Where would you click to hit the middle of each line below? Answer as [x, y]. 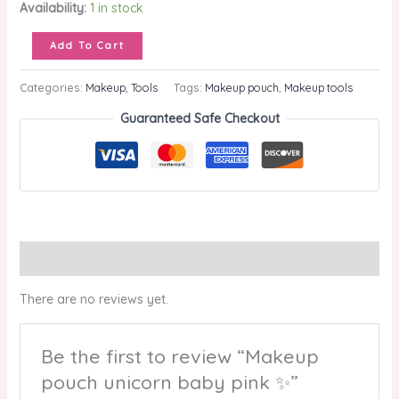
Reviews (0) [54, 258]
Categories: [52, 87]
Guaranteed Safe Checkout [199, 118]
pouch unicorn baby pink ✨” [169, 382]
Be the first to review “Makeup [179, 356]
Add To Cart [87, 46]
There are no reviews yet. [94, 299]
